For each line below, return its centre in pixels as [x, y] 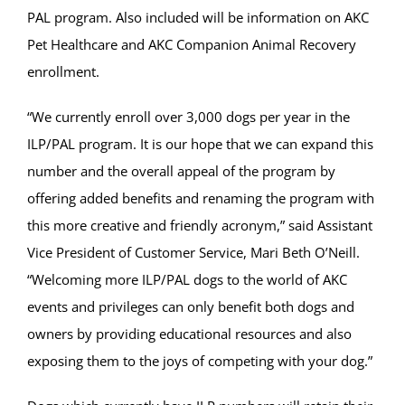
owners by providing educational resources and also [189, 334]
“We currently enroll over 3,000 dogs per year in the [188, 117]
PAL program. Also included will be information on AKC [198, 17]
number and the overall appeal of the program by [181, 171]
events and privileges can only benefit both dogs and [191, 306]
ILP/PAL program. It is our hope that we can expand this [200, 144]
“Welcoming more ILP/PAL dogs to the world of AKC [187, 279]
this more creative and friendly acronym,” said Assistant [200, 225]
